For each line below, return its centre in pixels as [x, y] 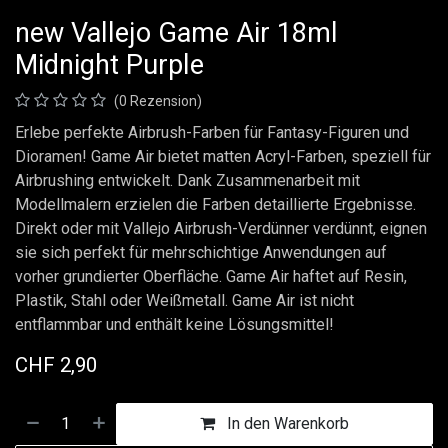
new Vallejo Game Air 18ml [176, 33]
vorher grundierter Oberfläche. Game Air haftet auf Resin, [211, 276]
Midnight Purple [109, 65]
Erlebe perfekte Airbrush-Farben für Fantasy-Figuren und [212, 132]
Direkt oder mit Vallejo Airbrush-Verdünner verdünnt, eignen [221, 228]
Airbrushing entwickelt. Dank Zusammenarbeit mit [187, 180]
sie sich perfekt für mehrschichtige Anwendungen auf [201, 252]
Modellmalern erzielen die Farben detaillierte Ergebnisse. [215, 204]
